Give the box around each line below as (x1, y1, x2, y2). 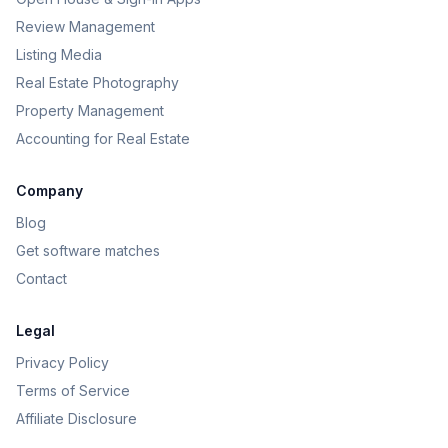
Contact (16, 270, 67, 287)
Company (16, 182, 83, 199)
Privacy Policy (16, 354, 109, 371)
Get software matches (16, 242, 160, 259)
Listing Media (16, 46, 102, 63)
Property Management (16, 102, 164, 119)
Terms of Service (16, 382, 130, 399)
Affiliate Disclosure (16, 410, 137, 427)
